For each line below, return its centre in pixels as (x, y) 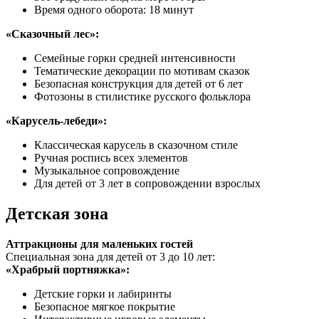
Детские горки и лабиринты (103, 293)
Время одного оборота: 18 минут (114, 9)
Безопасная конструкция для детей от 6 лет (138, 83)
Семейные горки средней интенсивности (135, 58)
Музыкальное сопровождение (107, 170)
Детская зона (57, 213)
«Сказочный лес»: (52, 33)
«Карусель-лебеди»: (56, 120)
